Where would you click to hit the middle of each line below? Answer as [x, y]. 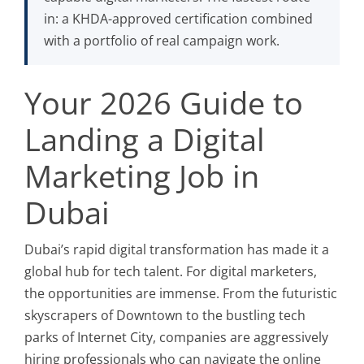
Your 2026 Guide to [164, 102]
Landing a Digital [145, 139]
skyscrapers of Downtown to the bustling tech [165, 315]
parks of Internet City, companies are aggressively [176, 337]
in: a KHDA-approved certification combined [178, 19]
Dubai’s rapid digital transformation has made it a [177, 249]
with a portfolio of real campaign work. [162, 41]
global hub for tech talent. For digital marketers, [171, 271]
